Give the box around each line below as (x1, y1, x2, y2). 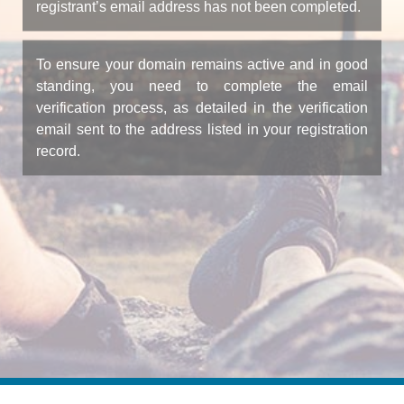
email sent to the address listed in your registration (36, 121, 368, 136)
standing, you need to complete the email (36, 78, 368, 93)
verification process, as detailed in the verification (36, 99, 368, 115)
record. (36, 142, 80, 158)
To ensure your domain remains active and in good (36, 56, 368, 71)
